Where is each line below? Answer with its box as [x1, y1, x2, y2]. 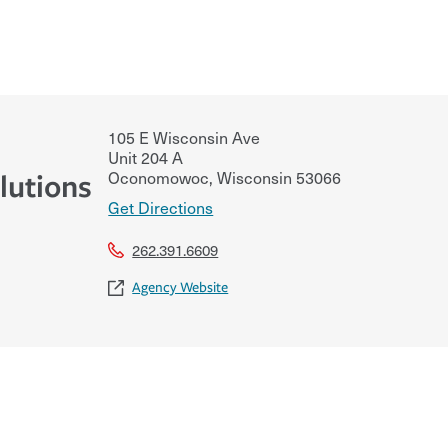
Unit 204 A [108, 144, 184, 169]
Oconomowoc [108, 164, 210, 189]
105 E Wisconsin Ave [108, 124, 261, 149]
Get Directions [108, 194, 214, 219]
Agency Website [132, 278, 229, 296]
